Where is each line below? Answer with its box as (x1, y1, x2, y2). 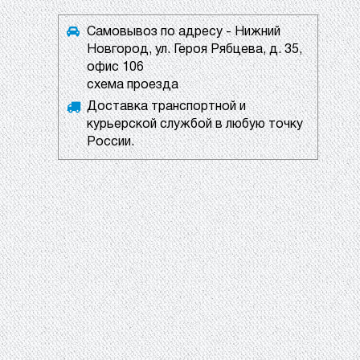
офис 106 (87, 61, 144, 73)
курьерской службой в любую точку (87, 118, 303, 130)
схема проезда (87, 79, 178, 91)
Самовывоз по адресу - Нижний (87, 26, 280, 38)
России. (87, 136, 134, 148)
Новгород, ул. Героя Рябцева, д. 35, (87, 43, 302, 55)
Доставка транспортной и (87, 100, 246, 112)
